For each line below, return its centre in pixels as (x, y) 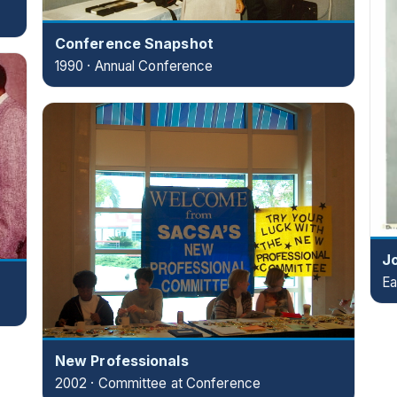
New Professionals (121, 361)
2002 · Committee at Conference (157, 384)
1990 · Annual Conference (134, 66)
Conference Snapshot (134, 44)
